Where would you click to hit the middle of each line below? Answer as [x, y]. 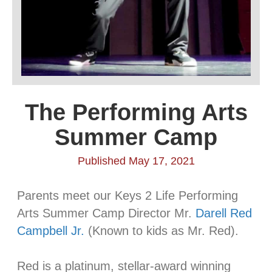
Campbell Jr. [51, 231]
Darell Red [224, 213]
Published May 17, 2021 [136, 161]
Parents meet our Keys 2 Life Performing [127, 195]
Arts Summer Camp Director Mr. [106, 213]
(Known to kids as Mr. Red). [161, 231]
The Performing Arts [136, 112]
